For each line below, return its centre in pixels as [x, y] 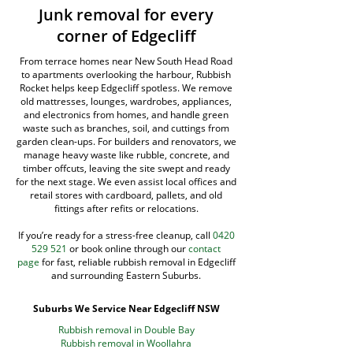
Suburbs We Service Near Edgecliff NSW [126, 308]
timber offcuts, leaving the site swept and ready [126, 168]
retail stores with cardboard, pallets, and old [126, 195]
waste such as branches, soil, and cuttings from [126, 128]
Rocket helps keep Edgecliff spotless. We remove [126, 88]
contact [204, 249]
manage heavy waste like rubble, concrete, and [126, 155]
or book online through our [128, 249]
